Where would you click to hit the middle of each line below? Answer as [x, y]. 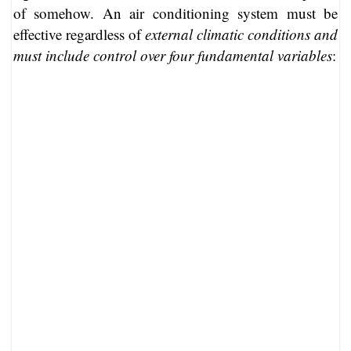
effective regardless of [79, 34]
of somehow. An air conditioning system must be [175, 13]
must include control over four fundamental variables [173, 55]
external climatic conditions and [241, 34]
